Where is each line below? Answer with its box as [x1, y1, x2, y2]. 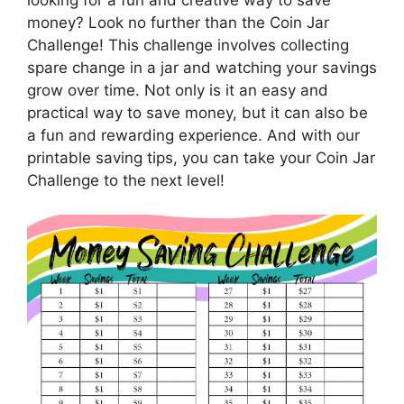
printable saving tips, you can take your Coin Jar [27, 148, 375, 167]
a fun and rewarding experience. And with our [27, 125, 360, 144]
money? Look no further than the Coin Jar [27, 13, 329, 32]
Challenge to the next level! [27, 170, 225, 189]
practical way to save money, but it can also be [27, 103, 368, 122]
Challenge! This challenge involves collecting [27, 35, 349, 54]
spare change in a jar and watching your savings [27, 58, 377, 77]
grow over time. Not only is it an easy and [27, 80, 328, 99]
